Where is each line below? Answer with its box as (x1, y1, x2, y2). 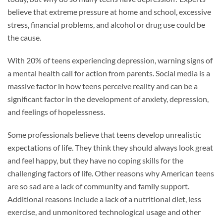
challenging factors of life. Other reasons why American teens (7, 168, 214, 178)
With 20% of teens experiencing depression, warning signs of (7, 55, 213, 65)
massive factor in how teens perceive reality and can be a (7, 81, 198, 91)
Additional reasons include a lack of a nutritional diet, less (7, 194, 201, 204)
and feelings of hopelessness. (7, 107, 107, 117)
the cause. (7, 33, 41, 43)
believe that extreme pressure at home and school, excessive (7, 7, 211, 17)
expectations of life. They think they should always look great (7, 143, 213, 153)
